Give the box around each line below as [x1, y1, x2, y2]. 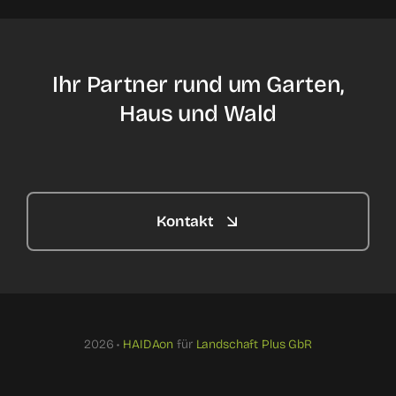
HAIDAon [123, 336, 174, 352]
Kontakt [156, 211, 214, 231]
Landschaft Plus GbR [195, 336, 312, 352]
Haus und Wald [119, 99, 277, 127]
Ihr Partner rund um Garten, [52, 70, 344, 98]
